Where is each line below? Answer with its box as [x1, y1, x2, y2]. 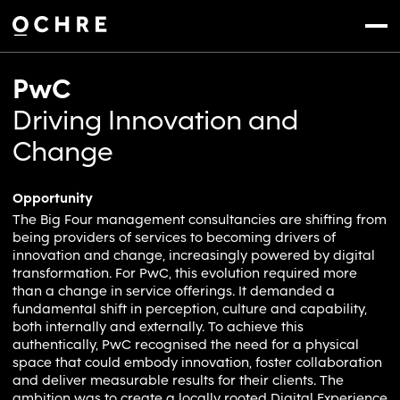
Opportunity [12, 190, 93, 206]
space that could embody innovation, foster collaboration [12, 354, 382, 371]
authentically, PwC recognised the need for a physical [12, 337, 359, 353]
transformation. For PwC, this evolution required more [12, 265, 357, 281]
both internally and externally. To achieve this [12, 319, 304, 335]
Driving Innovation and [12, 105, 298, 136]
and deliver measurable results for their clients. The [12, 372, 344, 388]
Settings [12, 7, 63, 23]
